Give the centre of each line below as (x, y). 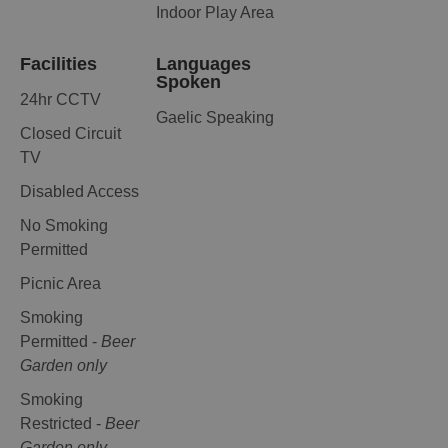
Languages (203, 64)
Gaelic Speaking (214, 118)
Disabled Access (79, 192)
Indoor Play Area (214, 13)
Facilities (58, 64)
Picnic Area (60, 284)
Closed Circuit (70, 134)
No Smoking (64, 226)
